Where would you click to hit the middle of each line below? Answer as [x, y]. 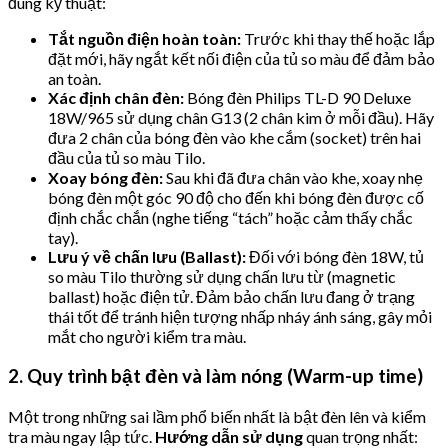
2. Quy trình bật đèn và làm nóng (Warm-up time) [215, 376]
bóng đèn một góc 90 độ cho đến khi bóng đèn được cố [236, 197]
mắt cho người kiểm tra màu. [147, 336]
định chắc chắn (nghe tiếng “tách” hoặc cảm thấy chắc [230, 217]
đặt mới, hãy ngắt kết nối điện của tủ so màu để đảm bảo [241, 58]
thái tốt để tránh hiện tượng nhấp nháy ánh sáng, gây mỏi [240, 316]
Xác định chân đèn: [116, 97]
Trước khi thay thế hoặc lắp [338, 38]
